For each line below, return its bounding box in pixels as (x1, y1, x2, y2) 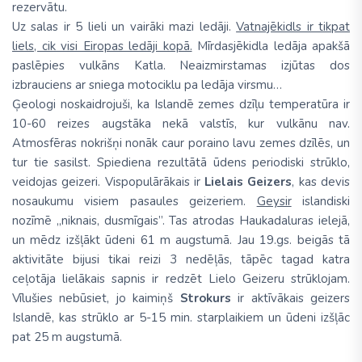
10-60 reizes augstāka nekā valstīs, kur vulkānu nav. (12, 116, 350, 133)
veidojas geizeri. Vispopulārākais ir (12, 174, 205, 191)
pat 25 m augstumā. (12, 329, 122, 346)
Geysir (256, 193, 292, 210)
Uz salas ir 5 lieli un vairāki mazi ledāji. (12, 19, 237, 36)
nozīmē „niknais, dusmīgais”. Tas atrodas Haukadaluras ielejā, (12, 213, 350, 229)
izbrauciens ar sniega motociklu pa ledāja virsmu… (12, 77, 282, 94)
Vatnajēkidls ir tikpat (236, 19, 351, 36)
